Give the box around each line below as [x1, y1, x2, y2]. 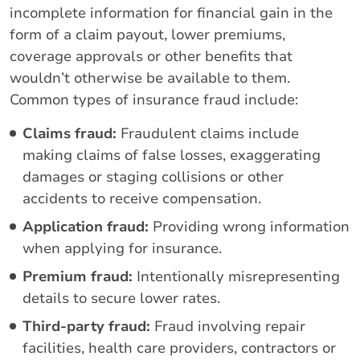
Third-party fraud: [22, 316, 150, 336]
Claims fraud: [22, 123, 117, 143]
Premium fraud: [22, 266, 133, 286]
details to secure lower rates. [22, 288, 220, 308]
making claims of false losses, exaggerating [22, 145, 321, 165]
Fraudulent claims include [117, 123, 299, 143]
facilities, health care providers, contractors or [22, 337, 336, 358]
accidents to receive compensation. [22, 188, 261, 208]
